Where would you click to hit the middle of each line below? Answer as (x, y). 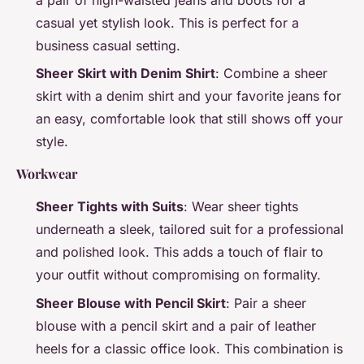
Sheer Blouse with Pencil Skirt (131, 303)
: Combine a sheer (271, 74)
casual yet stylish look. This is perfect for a (167, 22)
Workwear (47, 174)
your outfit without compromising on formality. (178, 275)
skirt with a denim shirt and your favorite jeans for (188, 96)
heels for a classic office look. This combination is (189, 348)
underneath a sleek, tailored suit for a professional (190, 230)
